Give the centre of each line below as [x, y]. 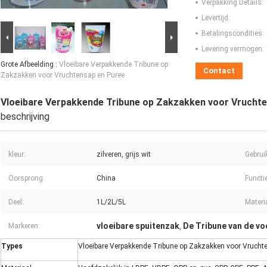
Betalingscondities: [233, 34]
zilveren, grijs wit [124, 155]
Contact [219, 71]
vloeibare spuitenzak [138, 226]
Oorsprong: [27, 178]
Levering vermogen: [233, 49]
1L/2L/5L [111, 202]
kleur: [17, 155]
